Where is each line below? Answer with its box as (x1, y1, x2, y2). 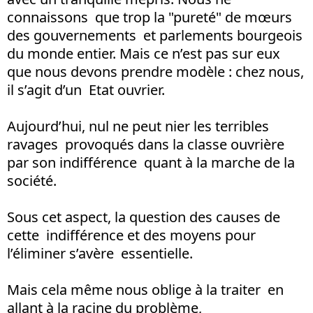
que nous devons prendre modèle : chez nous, (7, 61, 304, 81)
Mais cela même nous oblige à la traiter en (7, 279, 284, 299)
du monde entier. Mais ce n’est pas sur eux (7, 43, 284, 63)
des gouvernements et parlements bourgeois (7, 25, 303, 45)
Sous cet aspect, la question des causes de (7, 207, 280, 226)
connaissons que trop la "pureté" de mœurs (7, 7, 292, 27)
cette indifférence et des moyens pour (7, 225, 256, 245)
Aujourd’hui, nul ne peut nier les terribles (7, 116, 269, 136)
